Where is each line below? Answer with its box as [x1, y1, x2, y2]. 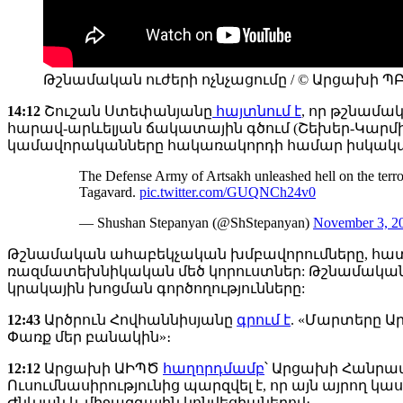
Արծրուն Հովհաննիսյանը [40, 312, 237, 328]
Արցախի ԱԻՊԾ [40, 361, 163, 377]
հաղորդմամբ [163, 361, 264, 377]
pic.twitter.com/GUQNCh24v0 [139, 184, 316, 201]
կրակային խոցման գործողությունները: [7, 281, 305, 297]
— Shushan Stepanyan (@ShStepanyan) [79, 215, 313, 231]
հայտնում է [212, 103, 301, 120]
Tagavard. [79, 184, 139, 201]
